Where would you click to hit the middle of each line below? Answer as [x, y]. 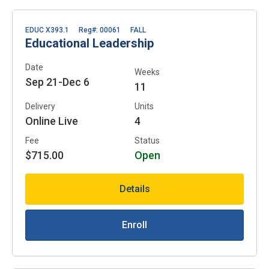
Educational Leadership [89, 43]
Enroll [134, 225]
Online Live [52, 121]
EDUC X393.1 [47, 30]
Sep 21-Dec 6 [57, 82]
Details [134, 189]
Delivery [40, 106]
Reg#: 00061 [100, 30]
